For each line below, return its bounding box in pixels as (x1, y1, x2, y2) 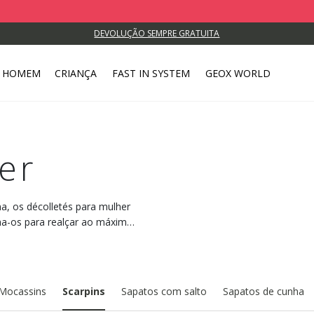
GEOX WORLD (205, 66, 271, 80)
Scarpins (62, 285, 105, 298)
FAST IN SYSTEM (111, 66, 190, 80)
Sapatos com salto (121, 285, 207, 298)
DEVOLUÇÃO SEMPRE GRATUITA (94, 27, 220, 39)
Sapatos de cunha (223, 285, 304, 298)
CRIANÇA (54, 66, 97, 80)
